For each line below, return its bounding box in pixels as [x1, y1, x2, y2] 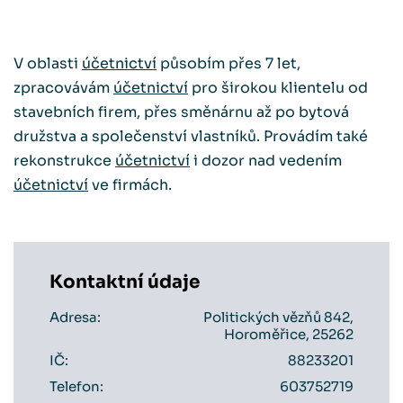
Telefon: [49, 378, 103, 395]
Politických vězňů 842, [203, 309, 354, 326]
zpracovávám [13, 78, 113, 97]
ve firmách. [88, 175, 172, 194]
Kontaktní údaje [49, 271, 200, 293]
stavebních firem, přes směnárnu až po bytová [13, 103, 349, 121]
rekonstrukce [13, 151, 115, 170]
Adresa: [49, 309, 101, 326]
